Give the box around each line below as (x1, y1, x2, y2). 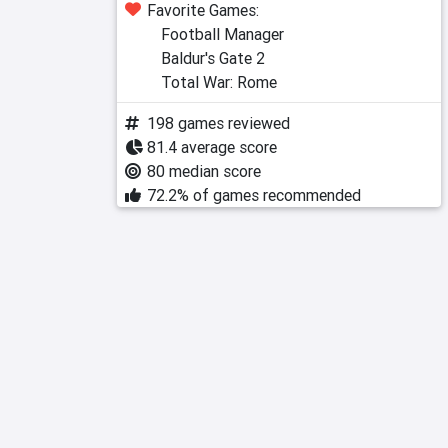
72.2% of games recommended (147, 185, 361, 205)
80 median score (147, 161, 261, 181)
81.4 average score (147, 137, 277, 157)
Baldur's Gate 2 (161, 48, 265, 68)
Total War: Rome (161, 72, 277, 92)
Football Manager (161, 24, 284, 44)
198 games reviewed (147, 113, 290, 133)
